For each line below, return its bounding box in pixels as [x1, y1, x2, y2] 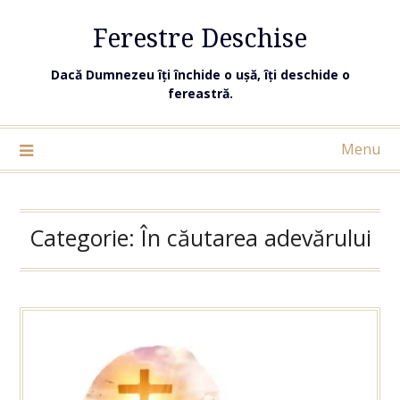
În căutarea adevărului [140, 222, 371, 253]
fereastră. [167, 85, 233, 102]
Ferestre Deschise [93, 20, 307, 54]
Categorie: [29, 222, 141, 253]
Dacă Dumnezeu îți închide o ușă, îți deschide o [50, 66, 350, 83]
